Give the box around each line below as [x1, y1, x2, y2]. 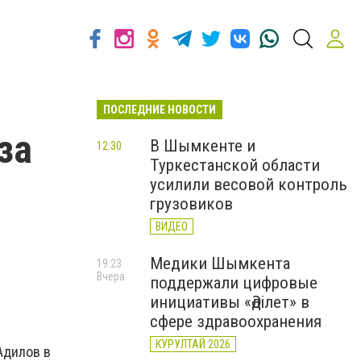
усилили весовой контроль [150, 175, 347, 194]
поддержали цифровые [150, 273, 317, 293]
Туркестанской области [150, 156, 320, 175]
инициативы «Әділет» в [150, 293, 309, 312]
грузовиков [150, 194, 233, 214]
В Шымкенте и [150, 136, 255, 156]
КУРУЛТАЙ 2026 [156, 338, 230, 351]
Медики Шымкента [150, 254, 290, 273]
